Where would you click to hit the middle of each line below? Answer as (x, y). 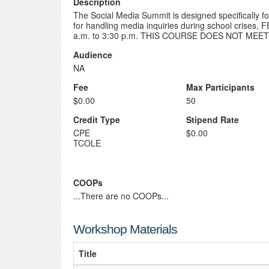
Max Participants (221, 87)
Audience (93, 55)
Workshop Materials (125, 229)
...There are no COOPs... (121, 196)
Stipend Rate (213, 119)
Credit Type (97, 119)
